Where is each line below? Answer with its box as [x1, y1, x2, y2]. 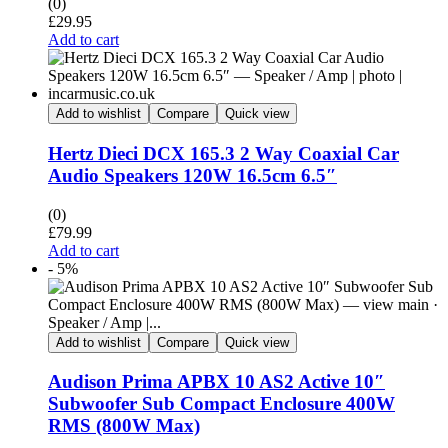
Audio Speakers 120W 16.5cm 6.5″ [48, 164, 337, 186]
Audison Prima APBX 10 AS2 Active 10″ [48, 371, 385, 393]
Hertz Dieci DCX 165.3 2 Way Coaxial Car [48, 142, 399, 164]
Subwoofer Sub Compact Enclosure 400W [48, 393, 395, 415]
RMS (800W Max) [48, 415, 200, 437]
